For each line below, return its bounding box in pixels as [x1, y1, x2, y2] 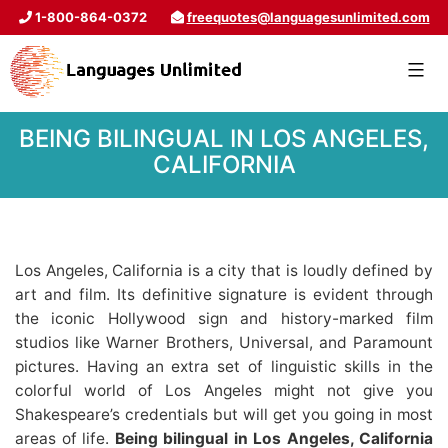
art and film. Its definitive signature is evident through [15, 284, 433, 304]
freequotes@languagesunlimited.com [186, 9, 430, 25]
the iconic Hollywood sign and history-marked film [15, 308, 433, 328]
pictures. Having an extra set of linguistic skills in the [15, 356, 433, 376]
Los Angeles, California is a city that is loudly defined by [15, 260, 433, 280]
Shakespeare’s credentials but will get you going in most [15, 404, 433, 424]
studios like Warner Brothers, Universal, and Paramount [15, 332, 433, 352]
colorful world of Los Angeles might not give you [15, 380, 433, 400]
